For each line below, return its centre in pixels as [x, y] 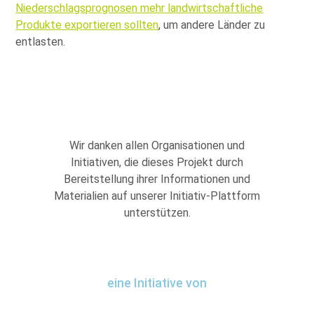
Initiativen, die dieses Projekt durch [157, 162]
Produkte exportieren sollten [87, 25]
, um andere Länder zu [212, 25]
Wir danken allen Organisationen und [157, 145]
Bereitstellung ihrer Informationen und [157, 179]
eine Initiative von [157, 282]
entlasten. [41, 41]
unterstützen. [157, 212]
